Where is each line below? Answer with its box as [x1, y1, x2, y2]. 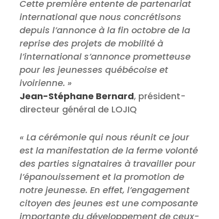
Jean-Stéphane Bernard [20, 90, 134, 103]
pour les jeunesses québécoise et [20, 64, 168, 76]
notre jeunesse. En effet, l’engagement [20, 184, 190, 197]
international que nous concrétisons [20, 11, 181, 23]
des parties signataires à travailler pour [20, 157, 196, 170]
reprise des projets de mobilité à [20, 37, 163, 50]
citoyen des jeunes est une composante [20, 197, 198, 210]
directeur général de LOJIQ [20, 103, 137, 116]
